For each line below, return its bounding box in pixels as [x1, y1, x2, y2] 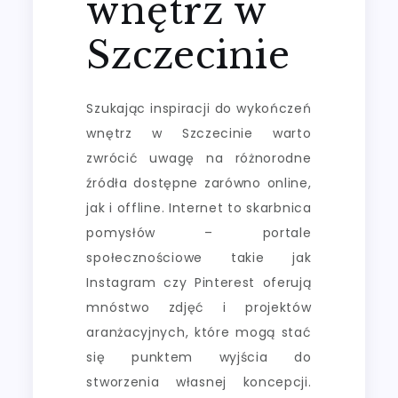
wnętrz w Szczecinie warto [86, 123, 312, 142]
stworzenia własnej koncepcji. [86, 372, 312, 391]
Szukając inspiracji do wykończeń [86, 99, 312, 117]
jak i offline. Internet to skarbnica [86, 198, 312, 217]
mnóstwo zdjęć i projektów [86, 298, 312, 316]
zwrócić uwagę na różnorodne [86, 148, 312, 167]
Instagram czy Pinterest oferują [86, 273, 312, 291]
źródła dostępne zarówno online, [86, 173, 312, 192]
